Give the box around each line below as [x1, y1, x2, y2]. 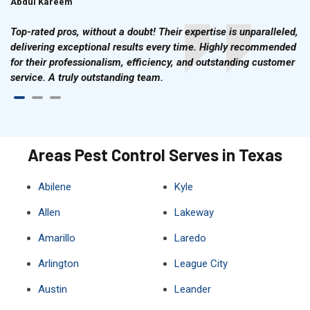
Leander [174, 283, 211, 295]
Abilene [38, 181, 71, 193]
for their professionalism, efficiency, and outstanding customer [10, 56, 295, 69]
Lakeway [174, 206, 214, 219]
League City [174, 257, 228, 270]
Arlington [38, 257, 79, 270]
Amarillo [38, 232, 75, 244]
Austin [38, 283, 67, 295]
